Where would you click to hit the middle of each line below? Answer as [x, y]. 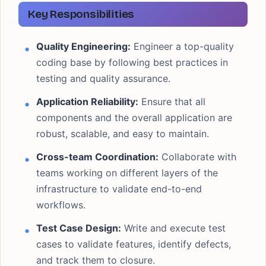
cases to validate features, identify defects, [134, 244]
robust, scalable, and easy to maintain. [123, 134]
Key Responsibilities [81, 14]
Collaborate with [197, 157]
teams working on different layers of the [127, 173]
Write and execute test [173, 228]
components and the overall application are [134, 118]
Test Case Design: [79, 228]
